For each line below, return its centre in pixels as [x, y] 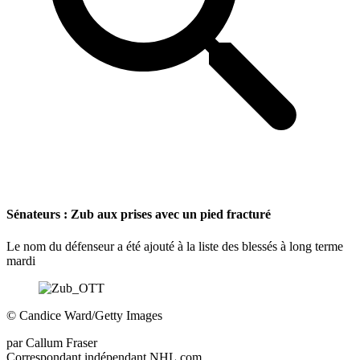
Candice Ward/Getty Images [89, 315]
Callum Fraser [61, 342]
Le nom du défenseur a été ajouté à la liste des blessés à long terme [175, 246]
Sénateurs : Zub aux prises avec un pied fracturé [139, 215]
